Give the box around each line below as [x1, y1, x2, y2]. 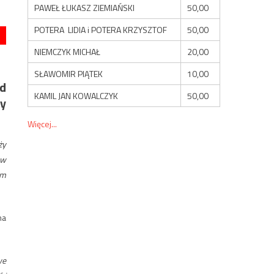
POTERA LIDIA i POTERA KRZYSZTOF [34, 23, 168, 36]
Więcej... [28, 117, 57, 130]
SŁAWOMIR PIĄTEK [34, 67, 103, 80]
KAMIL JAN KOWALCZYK [34, 89, 119, 102]
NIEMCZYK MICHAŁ [34, 45, 101, 58]
